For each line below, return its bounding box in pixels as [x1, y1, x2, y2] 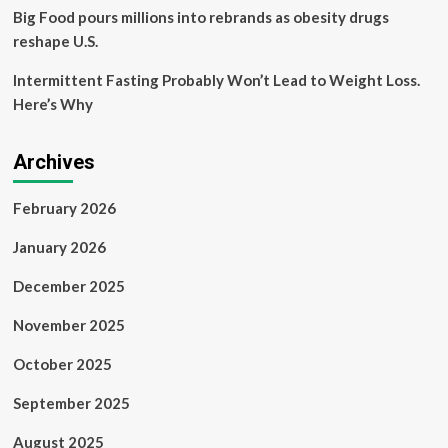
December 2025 [12, 277, 125, 295]
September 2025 [12, 394, 130, 412]
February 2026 [12, 199, 116, 217]
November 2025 [12, 316, 125, 334]
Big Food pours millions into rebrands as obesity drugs [12, 8, 389, 26]
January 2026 [12, 238, 106, 256]
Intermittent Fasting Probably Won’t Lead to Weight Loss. [12, 71, 420, 89]
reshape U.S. [12, 32, 98, 50]
